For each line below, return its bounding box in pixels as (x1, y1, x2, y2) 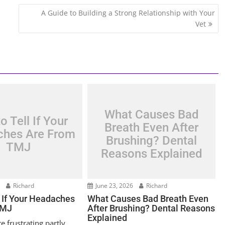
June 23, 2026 (94, 181, 134, 190)
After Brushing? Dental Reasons (87, 203, 215, 214)
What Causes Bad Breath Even (87, 193, 209, 204)
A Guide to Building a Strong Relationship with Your (41, 8, 215, 18)
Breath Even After (104, 120, 199, 135)
